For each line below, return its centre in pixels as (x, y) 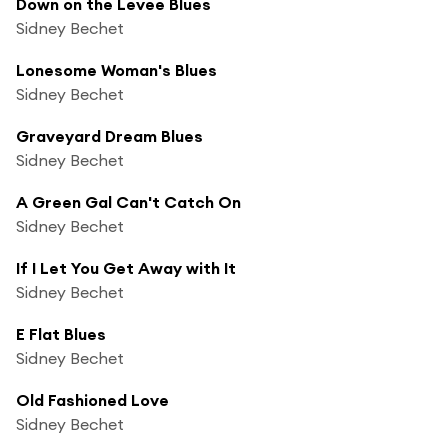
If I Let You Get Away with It (126, 267)
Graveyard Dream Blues (109, 135)
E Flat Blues (61, 333)
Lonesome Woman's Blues (116, 69)
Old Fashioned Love (92, 399)
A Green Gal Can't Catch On (128, 201)
